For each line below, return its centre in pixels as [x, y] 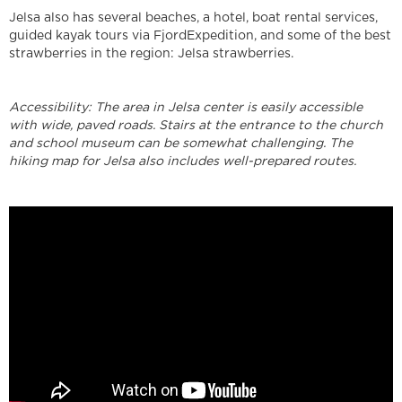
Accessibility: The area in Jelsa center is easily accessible [186, 108]
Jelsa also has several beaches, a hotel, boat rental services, [193, 18]
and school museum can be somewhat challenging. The [181, 144]
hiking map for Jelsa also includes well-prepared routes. [183, 162]
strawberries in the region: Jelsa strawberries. [151, 54]
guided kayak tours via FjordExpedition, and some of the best [200, 36]
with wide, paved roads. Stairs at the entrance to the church [196, 126]
